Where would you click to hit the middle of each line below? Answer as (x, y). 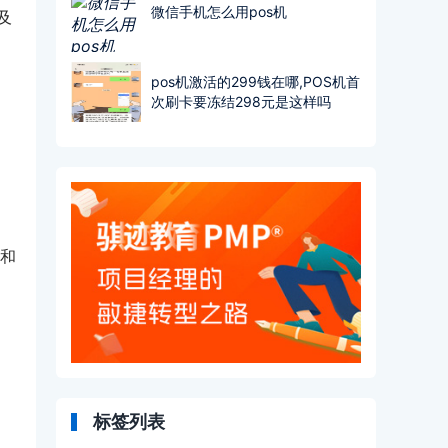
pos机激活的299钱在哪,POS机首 (255, 81)
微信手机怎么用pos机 (219, 11)
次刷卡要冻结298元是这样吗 (241, 101)
